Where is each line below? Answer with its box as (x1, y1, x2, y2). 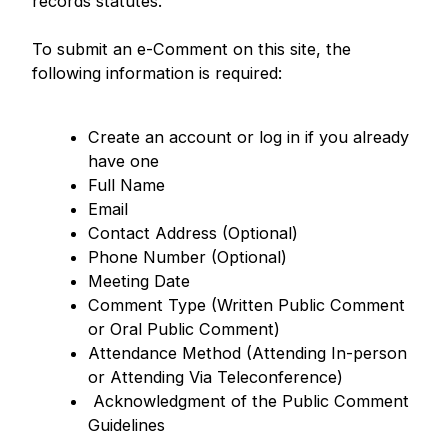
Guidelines (88, 415, 171, 436)
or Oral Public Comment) (88, 319, 286, 340)
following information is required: (32, 63, 282, 83)
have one (88, 151, 160, 172)
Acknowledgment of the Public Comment (88, 391, 410, 412)
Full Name (88, 175, 166, 196)
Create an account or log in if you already (88, 127, 410, 148)
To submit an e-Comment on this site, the (32, 39, 351, 59)
